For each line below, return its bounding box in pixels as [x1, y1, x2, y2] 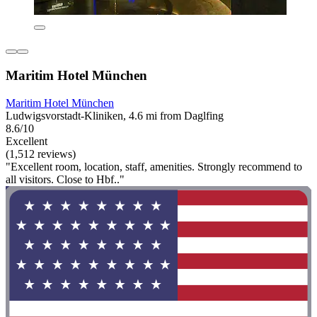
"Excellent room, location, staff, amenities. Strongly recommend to [6, 160, 302, 173]
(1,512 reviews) [6, 147, 76, 160]
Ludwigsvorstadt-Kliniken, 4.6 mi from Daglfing [6, 109, 224, 122]
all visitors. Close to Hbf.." [6, 173, 125, 185]
